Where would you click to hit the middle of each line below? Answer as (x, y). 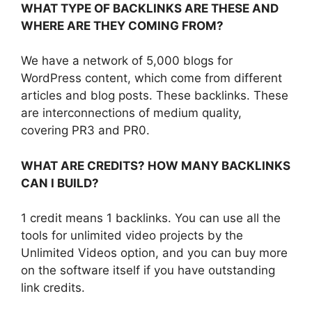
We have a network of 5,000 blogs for (127, 61)
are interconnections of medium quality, (131, 113)
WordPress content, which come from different (151, 78)
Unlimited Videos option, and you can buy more (154, 253)
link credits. (53, 288)
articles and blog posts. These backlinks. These (155, 96)
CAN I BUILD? (60, 183)
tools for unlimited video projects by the (132, 236)
